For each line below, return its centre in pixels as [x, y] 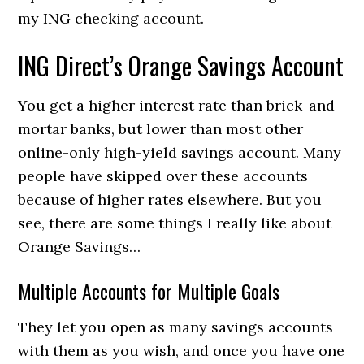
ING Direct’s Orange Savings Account [181, 65]
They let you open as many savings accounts [176, 327]
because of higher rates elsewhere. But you [170, 199]
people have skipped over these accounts [163, 176]
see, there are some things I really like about [175, 223]
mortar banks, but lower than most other [161, 129]
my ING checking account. [111, 18]
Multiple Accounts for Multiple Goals [149, 291]
